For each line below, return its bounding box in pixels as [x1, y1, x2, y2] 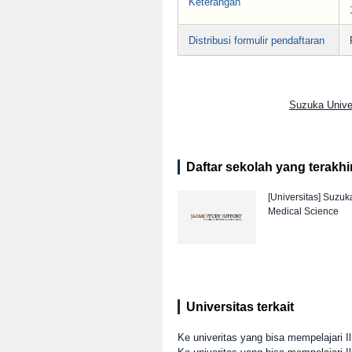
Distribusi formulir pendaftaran [189, 34, 324, 46]
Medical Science [268, 205, 339, 217]
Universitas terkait [186, 299, 294, 313]
